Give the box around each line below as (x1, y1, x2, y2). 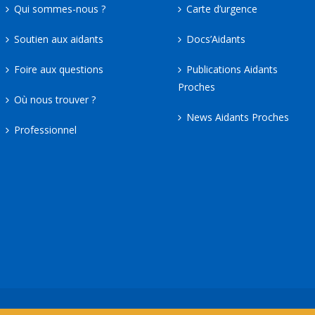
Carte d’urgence (186, 1, 257, 15)
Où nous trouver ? (13, 92, 96, 106)
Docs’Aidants (186, 32, 245, 46)
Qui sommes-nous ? (13, 1, 105, 15)
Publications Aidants (186, 62, 278, 76)
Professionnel (13, 122, 77, 136)
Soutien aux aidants (13, 32, 103, 46)
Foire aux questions (13, 62, 103, 76)
